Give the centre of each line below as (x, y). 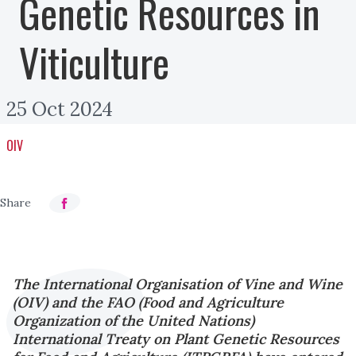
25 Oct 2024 (60, 109)
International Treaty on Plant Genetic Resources (176, 339)
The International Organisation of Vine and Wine (178, 284)
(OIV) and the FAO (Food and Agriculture (148, 302)
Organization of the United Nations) (133, 321)
